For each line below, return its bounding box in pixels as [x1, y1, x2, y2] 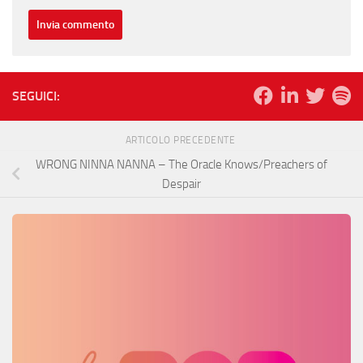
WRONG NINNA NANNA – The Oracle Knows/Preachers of [36, 156, 327, 172]
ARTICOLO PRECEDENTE [125, 134, 238, 146]
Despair [162, 176, 201, 191]
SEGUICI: [12, 88, 60, 104]
